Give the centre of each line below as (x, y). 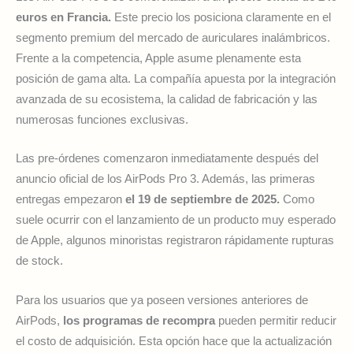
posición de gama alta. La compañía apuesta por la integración (176, 79)
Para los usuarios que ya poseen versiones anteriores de (162, 300)
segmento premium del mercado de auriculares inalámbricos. (173, 38)
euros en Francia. (63, 17)
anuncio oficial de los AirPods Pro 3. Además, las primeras (165, 179)
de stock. (39, 261)
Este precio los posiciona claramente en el (221, 17)
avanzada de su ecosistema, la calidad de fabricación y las (167, 99)
